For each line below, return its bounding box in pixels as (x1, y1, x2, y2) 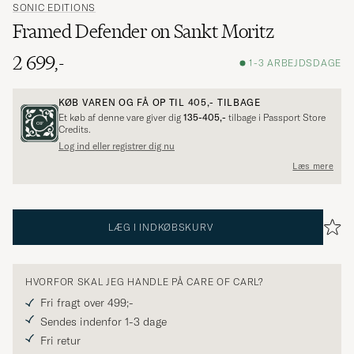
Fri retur (40, 333, 81, 348)
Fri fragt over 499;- (40, 295, 134, 310)
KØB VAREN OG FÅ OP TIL (58, 96, 188, 108)
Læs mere (292, 160, 333, 172)
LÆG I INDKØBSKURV (108, 220, 213, 233)
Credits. (58, 122, 91, 135)
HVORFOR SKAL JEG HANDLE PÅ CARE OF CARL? (25, 275, 264, 288)
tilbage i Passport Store (226, 111, 326, 123)
